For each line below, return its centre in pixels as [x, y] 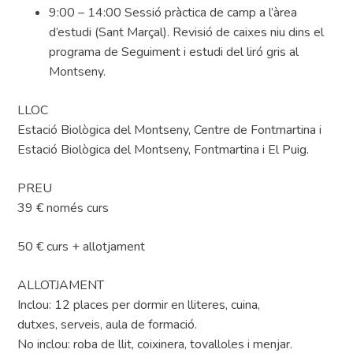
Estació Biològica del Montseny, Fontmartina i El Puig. [163, 150]
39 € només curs [63, 208]
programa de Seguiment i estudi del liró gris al [174, 52]
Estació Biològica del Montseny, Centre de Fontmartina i [170, 130]
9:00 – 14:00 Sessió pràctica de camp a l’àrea [173, 13]
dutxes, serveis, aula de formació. [108, 325]
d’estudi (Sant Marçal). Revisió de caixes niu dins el [187, 33]
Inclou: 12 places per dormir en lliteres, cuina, [139, 305]
